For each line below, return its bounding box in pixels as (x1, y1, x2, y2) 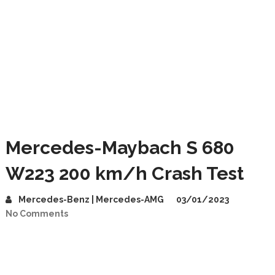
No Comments (5, 209, 68, 219)
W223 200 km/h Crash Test (5, 163, 244, 184)
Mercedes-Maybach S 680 (5, 137, 234, 158)
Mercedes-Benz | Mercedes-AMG (18, 195, 164, 204)
